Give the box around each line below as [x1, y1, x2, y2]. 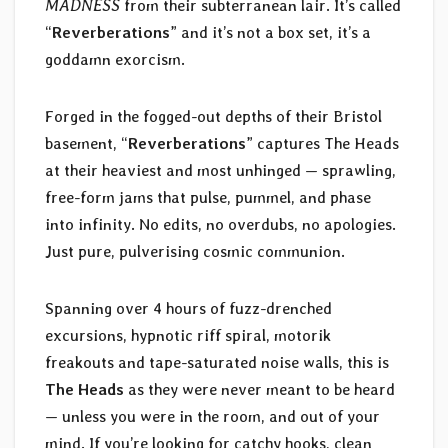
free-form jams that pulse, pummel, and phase [45, 188, 371, 208]
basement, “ [45, 134, 128, 154]
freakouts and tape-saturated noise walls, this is [45, 353, 389, 373]
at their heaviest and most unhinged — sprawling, [45, 161, 396, 181]
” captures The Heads [246, 134, 399, 154]
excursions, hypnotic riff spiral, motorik [45, 326, 331, 346]
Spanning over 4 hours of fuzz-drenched [45, 299, 332, 319]
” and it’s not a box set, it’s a [170, 23, 371, 43]
